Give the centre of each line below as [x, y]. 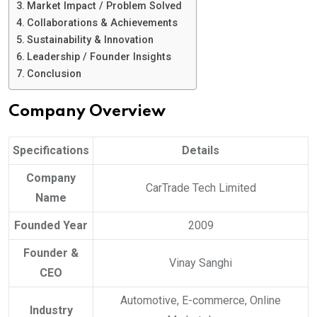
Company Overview [87, 112]
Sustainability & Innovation [90, 40]
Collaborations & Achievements [102, 23]
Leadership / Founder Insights [99, 57]
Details [201, 150]
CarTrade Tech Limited [201, 188]
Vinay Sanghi [201, 263]
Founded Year [51, 225]
